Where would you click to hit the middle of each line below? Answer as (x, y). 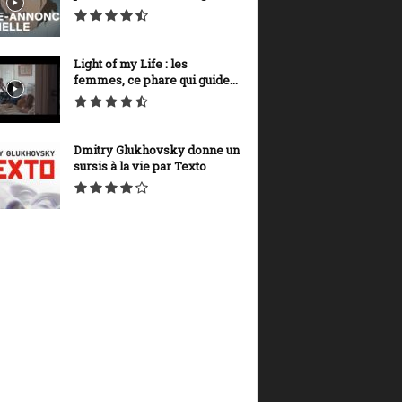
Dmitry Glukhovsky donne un (156, 149)
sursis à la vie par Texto (140, 166)
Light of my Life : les (130, 63)
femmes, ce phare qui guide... (155, 79)
